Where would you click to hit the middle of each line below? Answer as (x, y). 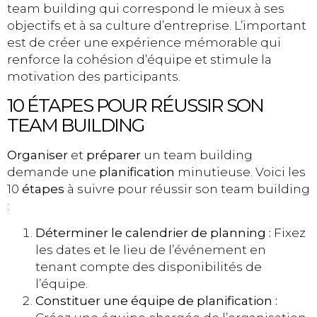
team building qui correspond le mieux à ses (146, 9)
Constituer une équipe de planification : (156, 301)
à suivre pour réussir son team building (187, 189)
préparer (114, 155)
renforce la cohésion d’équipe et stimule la (139, 60)
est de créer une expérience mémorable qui (144, 43)
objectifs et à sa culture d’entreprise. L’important (157, 26)
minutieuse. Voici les (240, 172)
